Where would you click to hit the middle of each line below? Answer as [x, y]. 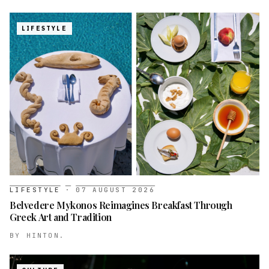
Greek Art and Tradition [61, 217]
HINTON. [46, 236]
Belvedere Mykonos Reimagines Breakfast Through [121, 205]
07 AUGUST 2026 [116, 190]
